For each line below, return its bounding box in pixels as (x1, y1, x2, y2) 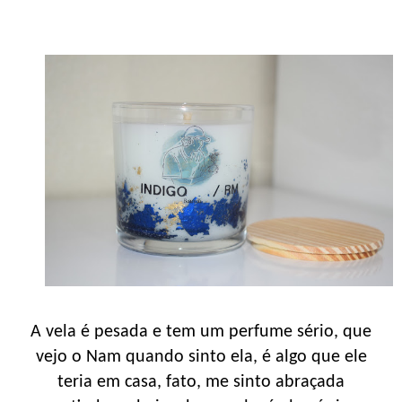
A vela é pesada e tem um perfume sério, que (31, 323, 371, 342)
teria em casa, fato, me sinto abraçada (57, 373, 345, 392)
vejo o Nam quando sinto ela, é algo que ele (35, 348, 367, 367)
